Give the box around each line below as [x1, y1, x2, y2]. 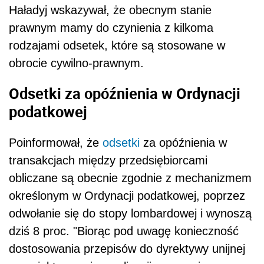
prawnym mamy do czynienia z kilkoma [9, 21, 213, 34]
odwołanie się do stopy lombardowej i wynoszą [9, 206, 252, 220]
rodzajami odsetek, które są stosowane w [9, 38, 225, 52]
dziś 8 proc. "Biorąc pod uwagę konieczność [9, 224, 239, 237]
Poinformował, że [9, 136, 103, 149]
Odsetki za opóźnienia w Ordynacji [9, 83, 240, 104]
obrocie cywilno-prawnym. [9, 56, 144, 70]
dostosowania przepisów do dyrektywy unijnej [9, 242, 245, 255]
